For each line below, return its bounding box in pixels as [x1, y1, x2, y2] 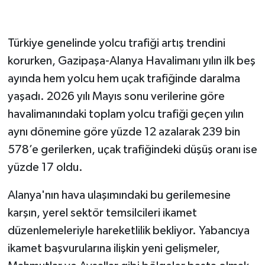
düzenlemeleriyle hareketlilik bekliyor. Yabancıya [7, 225, 250, 237]
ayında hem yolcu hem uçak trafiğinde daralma [7, 73, 240, 85]
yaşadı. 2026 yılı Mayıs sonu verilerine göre [7, 91, 225, 103]
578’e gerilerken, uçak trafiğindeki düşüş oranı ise [7, 144, 257, 156]
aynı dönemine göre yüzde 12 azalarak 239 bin [7, 126, 240, 138]
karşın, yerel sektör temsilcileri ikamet [7, 207, 197, 219]
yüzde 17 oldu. [7, 161, 83, 174]
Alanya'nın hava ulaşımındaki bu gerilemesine [7, 189, 231, 202]
